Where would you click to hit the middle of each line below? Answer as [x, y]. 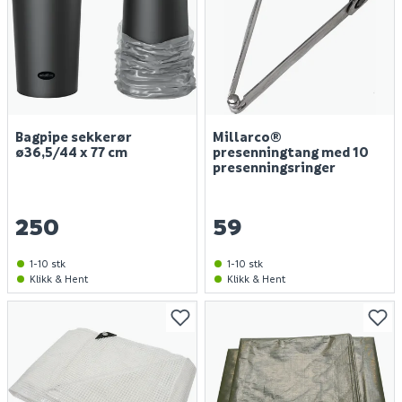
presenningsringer [274, 167]
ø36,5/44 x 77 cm [71, 152]
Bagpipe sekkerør [74, 136]
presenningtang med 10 [291, 152]
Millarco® [247, 136]
